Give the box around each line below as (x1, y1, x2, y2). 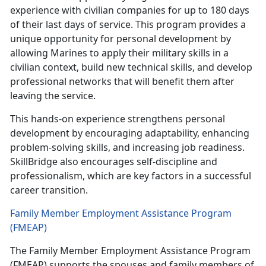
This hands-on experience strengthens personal (10, 112, 225, 126)
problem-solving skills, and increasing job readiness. (10, 141, 245, 154)
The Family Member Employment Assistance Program (10, 244, 251, 258)
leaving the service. (10, 89, 98, 103)
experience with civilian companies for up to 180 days (10, 4, 249, 17)
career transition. (10, 183, 90, 197)
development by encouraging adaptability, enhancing (10, 126, 249, 140)
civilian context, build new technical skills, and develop (10, 61, 252, 74)
